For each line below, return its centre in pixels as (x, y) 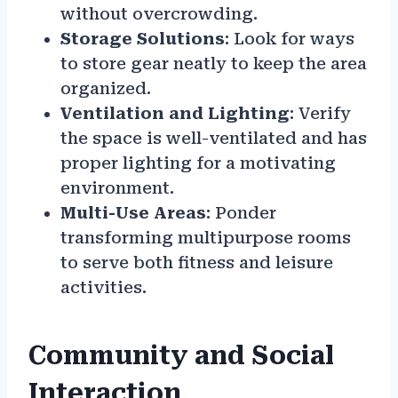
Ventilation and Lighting (175, 114)
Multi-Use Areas (133, 213)
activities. (103, 288)
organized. (106, 89)
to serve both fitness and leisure (197, 263)
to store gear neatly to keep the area (214, 64)
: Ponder (241, 213)
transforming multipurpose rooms (206, 238)
